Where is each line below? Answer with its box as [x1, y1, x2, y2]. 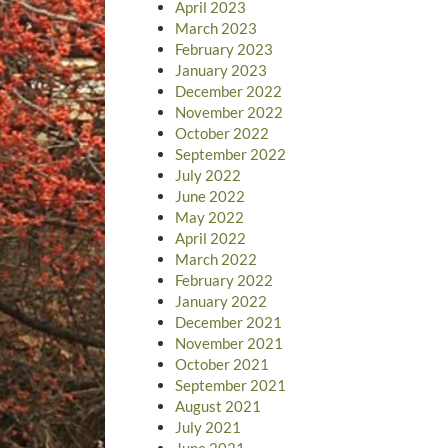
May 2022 [174, 207, 244, 226]
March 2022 [174, 249, 257, 268]
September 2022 [174, 144, 286, 163]
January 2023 [174, 60, 267, 79]
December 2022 [174, 81, 282, 100]
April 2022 [174, 228, 246, 247]
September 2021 [174, 375, 286, 394]
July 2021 [174, 417, 241, 436]
